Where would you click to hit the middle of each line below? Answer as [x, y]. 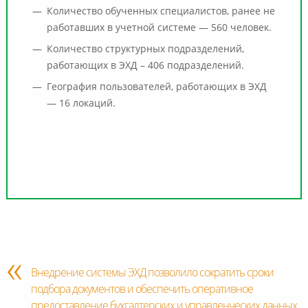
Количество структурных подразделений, [145, 49]
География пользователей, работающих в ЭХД [156, 87]
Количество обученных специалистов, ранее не [161, 11]
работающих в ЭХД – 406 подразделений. [145, 66]
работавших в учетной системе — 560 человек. [159, 28]
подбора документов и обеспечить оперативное [142, 290]
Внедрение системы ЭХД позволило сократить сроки [152, 273]
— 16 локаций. [81, 103]
